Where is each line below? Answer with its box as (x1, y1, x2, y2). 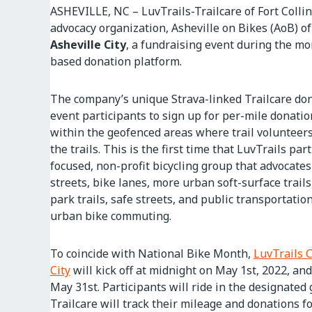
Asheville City (50, 37, 126, 52)
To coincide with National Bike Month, (50, 246, 253, 261)
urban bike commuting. (50, 208, 171, 224)
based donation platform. (50, 54, 182, 69)
